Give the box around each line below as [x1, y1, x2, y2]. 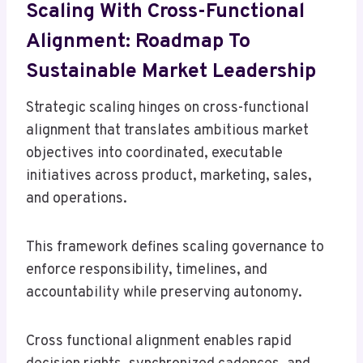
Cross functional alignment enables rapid [26, 332, 292, 352]
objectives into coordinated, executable [26, 144, 283, 164]
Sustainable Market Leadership [26, 58, 316, 85]
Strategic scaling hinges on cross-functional [26, 99, 309, 118]
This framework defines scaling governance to [26, 238, 324, 258]
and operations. [26, 190, 127, 209]
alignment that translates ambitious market [26, 122, 309, 141]
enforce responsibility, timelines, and [26, 261, 267, 280]
